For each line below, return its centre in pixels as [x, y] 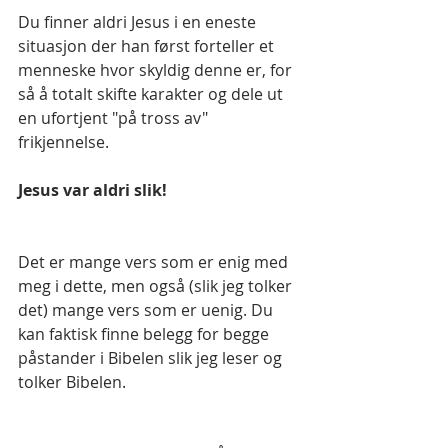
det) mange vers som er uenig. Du [147, 310]
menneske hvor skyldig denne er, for [157, 70]
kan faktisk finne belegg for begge [145, 334]
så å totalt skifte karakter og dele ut [152, 94]
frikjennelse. [63, 142]
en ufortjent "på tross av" [115, 118]
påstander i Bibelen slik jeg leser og [152, 358]
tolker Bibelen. [72, 382]
